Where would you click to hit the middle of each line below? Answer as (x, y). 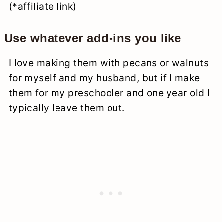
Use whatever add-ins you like (93, 38)
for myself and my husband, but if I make (104, 78)
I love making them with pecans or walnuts (109, 63)
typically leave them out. (67, 108)
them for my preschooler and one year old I (109, 93)
